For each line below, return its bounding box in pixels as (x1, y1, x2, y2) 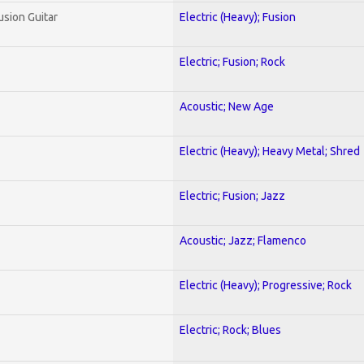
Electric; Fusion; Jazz (180, 188, 285, 202)
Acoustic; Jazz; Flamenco (180, 233, 306, 247)
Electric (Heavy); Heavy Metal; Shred (180, 144, 360, 158)
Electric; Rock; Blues (180, 323, 281, 336)
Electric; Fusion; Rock (180, 54, 285, 68)
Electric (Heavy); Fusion (180, 10, 296, 24)
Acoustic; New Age (180, 99, 274, 113)
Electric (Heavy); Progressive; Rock (180, 278, 352, 292)
